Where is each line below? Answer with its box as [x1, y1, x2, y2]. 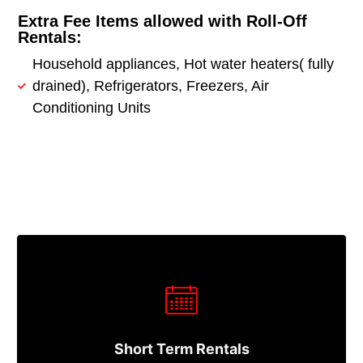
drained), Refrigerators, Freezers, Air [32, 77, 269, 94]
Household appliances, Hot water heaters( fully [32, 55, 334, 72]
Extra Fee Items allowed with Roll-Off [18, 11, 308, 30]
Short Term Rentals [113, 340, 250, 358]
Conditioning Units [32, 99, 151, 116]
